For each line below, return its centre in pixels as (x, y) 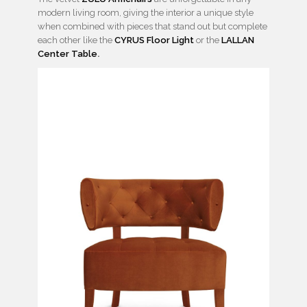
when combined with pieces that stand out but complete (152, 27)
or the (208, 40)
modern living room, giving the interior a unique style (146, 13)
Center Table (67, 54)
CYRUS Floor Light (154, 40)
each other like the (75, 40)
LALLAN (238, 40)
